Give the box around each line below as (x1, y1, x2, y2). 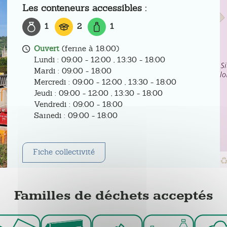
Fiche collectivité (33, 147, 95, 157)
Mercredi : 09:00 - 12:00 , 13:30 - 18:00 (34, 77, 177, 87)
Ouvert (34, 44, 60, 53)
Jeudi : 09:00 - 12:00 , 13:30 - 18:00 (34, 88, 163, 98)
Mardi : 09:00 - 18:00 (34, 66, 112, 75)
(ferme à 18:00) (59, 44, 120, 53)
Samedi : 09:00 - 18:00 (34, 110, 118, 120)
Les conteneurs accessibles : (22, 2, 147, 14)
